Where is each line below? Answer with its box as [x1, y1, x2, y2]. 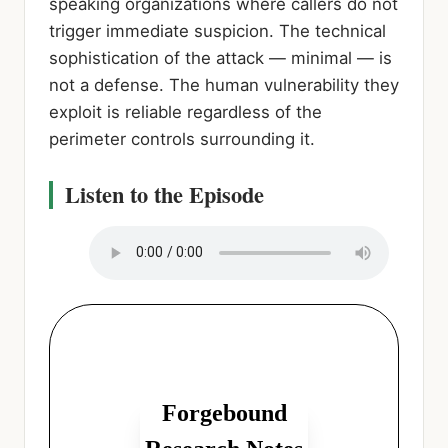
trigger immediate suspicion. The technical [49, 20, 386, 41]
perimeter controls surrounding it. [49, 128, 315, 149]
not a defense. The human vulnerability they [49, 74, 399, 95]
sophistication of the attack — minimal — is [49, 47, 392, 68]
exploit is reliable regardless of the [49, 101, 322, 122]
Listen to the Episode [65, 177, 264, 211]
